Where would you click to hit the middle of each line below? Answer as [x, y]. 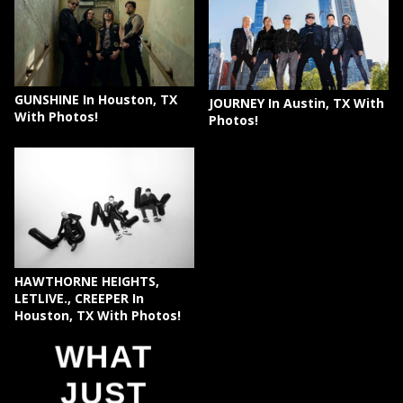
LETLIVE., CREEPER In [79, 298]
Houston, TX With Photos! [98, 315]
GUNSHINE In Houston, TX [96, 99]
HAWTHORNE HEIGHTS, [87, 281]
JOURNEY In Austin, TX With [297, 103]
